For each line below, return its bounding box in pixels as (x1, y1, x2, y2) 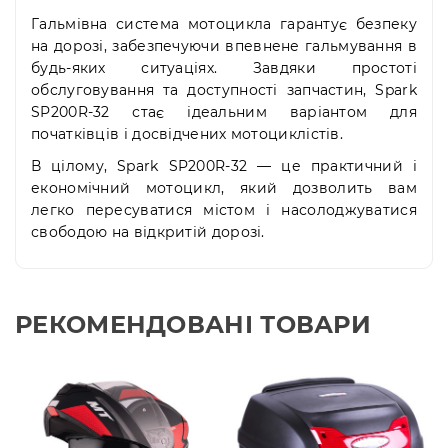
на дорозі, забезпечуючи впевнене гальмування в (31, 37, 417, 56)
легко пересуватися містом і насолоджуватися (31, 201, 417, 220)
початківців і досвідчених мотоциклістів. (31, 125, 343, 144)
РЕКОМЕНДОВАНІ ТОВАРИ (15, 310, 371, 340)
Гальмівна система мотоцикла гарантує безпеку (31, 15, 417, 34)
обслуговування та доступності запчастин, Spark (31, 81, 417, 100)
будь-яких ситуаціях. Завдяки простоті (31, 59, 417, 78)
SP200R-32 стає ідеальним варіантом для (31, 103, 417, 122)
